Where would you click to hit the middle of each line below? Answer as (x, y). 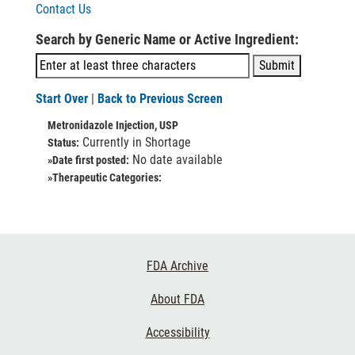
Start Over (62, 99)
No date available (176, 160)
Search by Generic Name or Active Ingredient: (167, 39)
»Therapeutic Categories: (105, 177)
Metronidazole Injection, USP (113, 125)
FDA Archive (177, 266)
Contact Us (63, 9)
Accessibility (177, 332)
